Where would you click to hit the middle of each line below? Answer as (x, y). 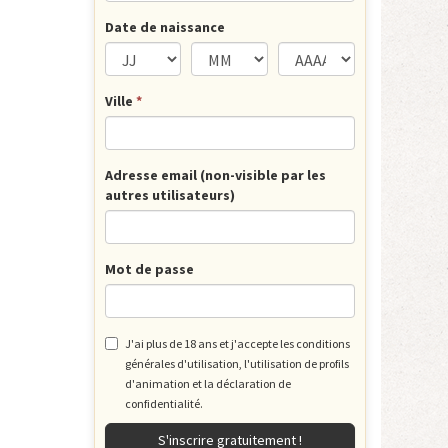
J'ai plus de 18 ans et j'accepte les (210, 343)
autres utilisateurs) (169, 195)
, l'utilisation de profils (293, 363)
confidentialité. (163, 403)
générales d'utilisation (181, 363)
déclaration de (253, 383)
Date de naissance (164, 27)
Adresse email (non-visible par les (215, 175)
